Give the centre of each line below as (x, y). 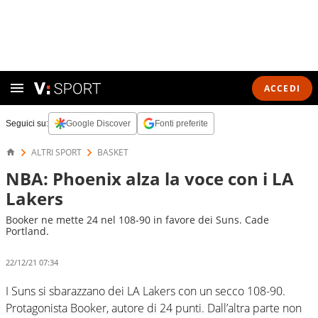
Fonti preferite (181, 124)
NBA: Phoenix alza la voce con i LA (150, 179)
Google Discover (98, 124)
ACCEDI (282, 88)
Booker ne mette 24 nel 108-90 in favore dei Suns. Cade (137, 220)
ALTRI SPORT (56, 152)
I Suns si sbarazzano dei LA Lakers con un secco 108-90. (146, 291)
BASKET (113, 152)
